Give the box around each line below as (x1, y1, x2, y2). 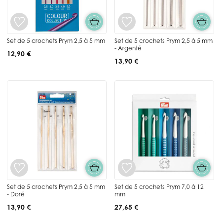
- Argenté (114, 44, 142, 52)
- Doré (7, 190, 25, 198)
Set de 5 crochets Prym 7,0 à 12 (114, 183, 204, 190)
